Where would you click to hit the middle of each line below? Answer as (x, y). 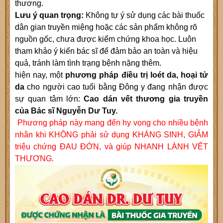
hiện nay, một (39, 75)
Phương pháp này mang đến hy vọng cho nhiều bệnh (112, 123)
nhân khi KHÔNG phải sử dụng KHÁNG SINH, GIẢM (111, 135)
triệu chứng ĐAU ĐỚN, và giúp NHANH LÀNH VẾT (111, 147)
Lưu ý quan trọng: (49, 15)
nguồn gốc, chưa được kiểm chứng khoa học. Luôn (106, 39)
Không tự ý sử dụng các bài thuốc (144, 15)
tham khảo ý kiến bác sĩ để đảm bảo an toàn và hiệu (106, 51)
